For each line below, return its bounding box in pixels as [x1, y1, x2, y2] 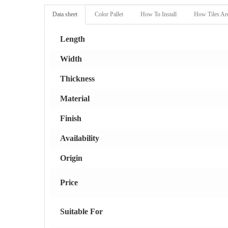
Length [60, 35, 85, 43]
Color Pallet [95, 11, 123, 18]
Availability [60, 134, 99, 142]
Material [60, 94, 90, 103]
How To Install [140, 11, 177, 18]
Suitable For [60, 207, 103, 216]
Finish [60, 114, 81, 123]
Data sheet [52, 11, 77, 18]
